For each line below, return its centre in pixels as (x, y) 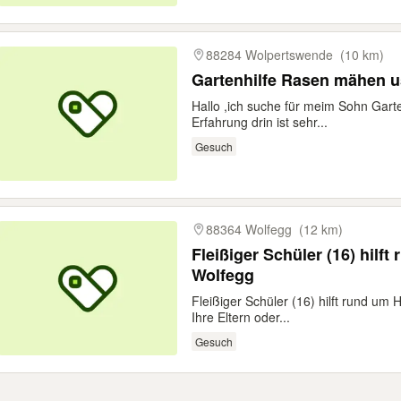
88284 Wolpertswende (269, 55)
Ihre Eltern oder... (241, 317)
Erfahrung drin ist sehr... (260, 122)
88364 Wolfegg (249, 229)
